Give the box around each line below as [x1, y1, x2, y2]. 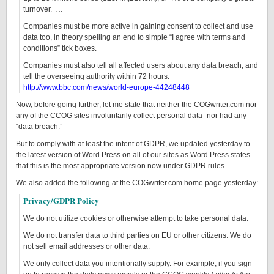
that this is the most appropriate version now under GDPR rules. [16, 161, 226, 170]
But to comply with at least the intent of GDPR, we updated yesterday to [16, 139, 250, 148]
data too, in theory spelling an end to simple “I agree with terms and [23, 33, 245, 42]
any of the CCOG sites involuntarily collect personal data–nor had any [16, 111, 246, 120]
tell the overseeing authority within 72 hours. [23, 72, 169, 81]
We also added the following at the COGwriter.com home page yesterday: [16, 179, 258, 187]
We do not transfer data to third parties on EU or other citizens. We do [23, 231, 251, 240]
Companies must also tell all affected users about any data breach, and [23, 61, 258, 70]
